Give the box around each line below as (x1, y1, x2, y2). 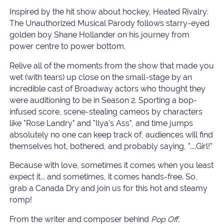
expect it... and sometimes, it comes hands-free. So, (9, 172, 198, 182)
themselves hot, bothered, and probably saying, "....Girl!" (9, 141, 213, 151)
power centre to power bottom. (9, 41, 126, 51)
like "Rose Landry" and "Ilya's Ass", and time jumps (9, 118, 193, 128)
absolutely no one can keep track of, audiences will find (9, 129, 213, 139)
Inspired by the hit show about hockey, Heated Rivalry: (9, 7, 209, 17)
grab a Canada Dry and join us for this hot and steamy (9, 183, 208, 193)
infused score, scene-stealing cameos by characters (9, 106, 203, 116)
